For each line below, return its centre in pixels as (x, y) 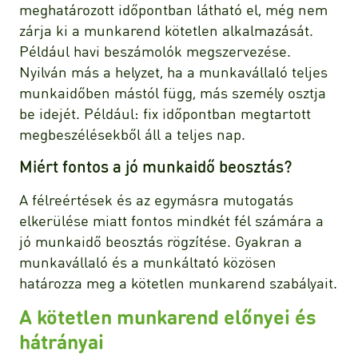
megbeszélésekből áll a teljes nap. (132, 133)
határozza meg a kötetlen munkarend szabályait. (178, 282)
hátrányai (62, 341)
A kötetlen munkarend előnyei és (168, 316)
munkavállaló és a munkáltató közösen (148, 261)
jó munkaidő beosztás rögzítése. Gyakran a (161, 241)
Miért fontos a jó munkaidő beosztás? (156, 166)
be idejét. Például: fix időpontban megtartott (165, 113)
